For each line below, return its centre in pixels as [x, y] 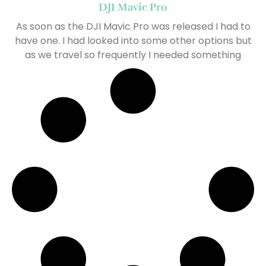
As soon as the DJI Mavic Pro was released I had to [133, 27]
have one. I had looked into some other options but [133, 41]
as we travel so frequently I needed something [133, 55]
